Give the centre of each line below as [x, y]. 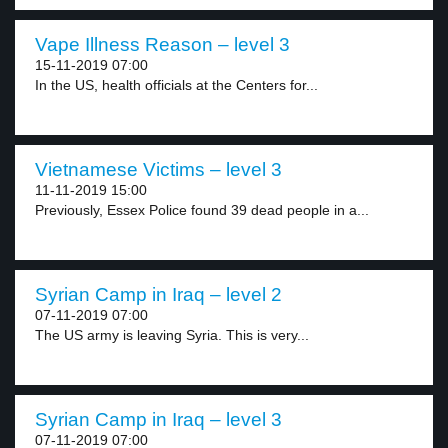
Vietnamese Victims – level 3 [158, 169]
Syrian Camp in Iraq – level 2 [158, 294]
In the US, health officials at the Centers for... [176, 85]
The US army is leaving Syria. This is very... [172, 335]
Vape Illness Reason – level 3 [162, 44]
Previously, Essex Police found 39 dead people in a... [202, 210]
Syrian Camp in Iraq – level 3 [158, 419]
